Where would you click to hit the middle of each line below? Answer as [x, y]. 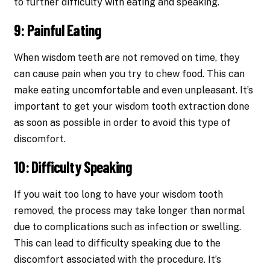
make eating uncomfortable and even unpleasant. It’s [134, 90]
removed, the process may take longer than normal [130, 211]
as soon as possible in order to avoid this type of [123, 123]
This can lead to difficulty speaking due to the [118, 243]
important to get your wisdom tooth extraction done [132, 107]
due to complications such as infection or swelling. [128, 227]
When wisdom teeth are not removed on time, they [127, 58]
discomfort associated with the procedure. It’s [118, 260]
